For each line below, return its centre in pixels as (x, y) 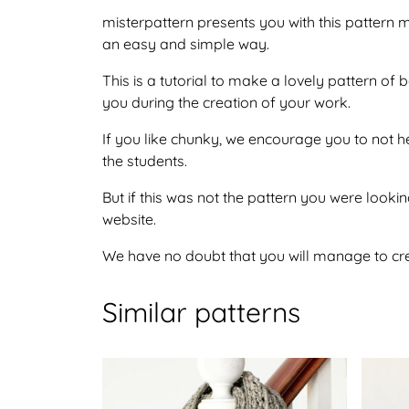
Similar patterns (201, 312)
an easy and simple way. (186, 44)
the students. (145, 161)
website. (129, 219)
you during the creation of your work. (226, 102)
